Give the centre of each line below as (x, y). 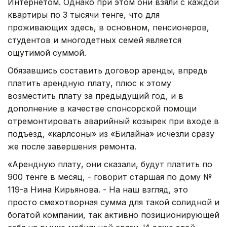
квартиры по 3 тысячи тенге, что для (84, 14)
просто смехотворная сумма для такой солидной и (113, 202)
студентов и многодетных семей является (94, 40)
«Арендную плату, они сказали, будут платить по (110, 164)
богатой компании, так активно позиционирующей (113, 215)
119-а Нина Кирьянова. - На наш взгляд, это (98, 189)
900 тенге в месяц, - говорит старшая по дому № (110, 177)
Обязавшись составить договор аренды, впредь (108, 70)
